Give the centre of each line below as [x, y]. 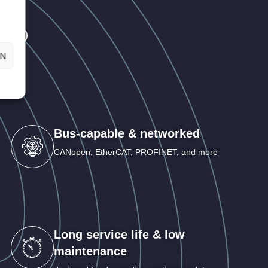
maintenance [90, 251]
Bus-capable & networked [127, 133]
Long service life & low [119, 234]
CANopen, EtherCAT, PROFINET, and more [136, 152]
